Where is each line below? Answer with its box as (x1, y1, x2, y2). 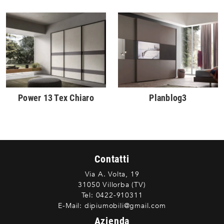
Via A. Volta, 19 (84, 169, 139, 179)
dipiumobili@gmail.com (82, 201, 166, 211)
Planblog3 (149, 92, 187, 103)
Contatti (94, 153, 129, 165)
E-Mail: (58, 201, 82, 211)
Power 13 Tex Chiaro (18, 92, 94, 103)
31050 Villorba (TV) (78, 180, 146, 190)
